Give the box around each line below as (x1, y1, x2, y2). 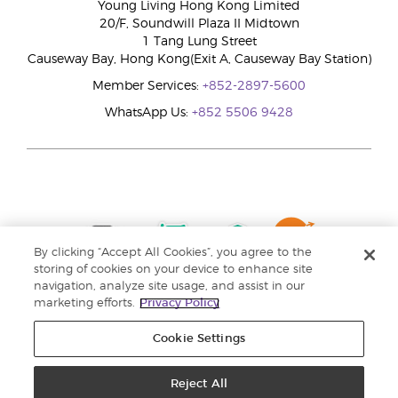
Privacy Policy (139, 298, 220, 309)
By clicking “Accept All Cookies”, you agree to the (34, 247, 313, 259)
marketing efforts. (34, 298, 136, 309)
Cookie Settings (153, 333, 245, 345)
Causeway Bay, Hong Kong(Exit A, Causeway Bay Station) (27, 53, 371, 66)
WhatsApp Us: (105, 107, 192, 119)
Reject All (170, 378, 228, 390)
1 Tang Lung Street (141, 36, 257, 48)
